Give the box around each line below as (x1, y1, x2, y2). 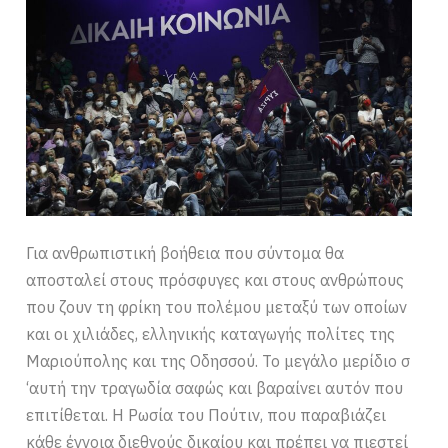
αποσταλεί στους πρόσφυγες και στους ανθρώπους (26, 270, 405, 291)
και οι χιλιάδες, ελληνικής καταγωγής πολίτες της (26, 324, 396, 345)
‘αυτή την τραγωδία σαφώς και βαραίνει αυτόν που (26, 378, 404, 399)
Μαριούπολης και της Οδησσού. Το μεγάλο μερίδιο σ (26, 351, 411, 372)
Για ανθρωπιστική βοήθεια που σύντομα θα (26, 243, 345, 264)
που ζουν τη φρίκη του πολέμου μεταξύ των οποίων (26, 297, 408, 318)
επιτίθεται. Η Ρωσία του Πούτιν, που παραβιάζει (26, 405, 387, 426)
